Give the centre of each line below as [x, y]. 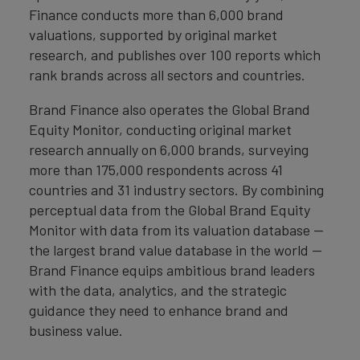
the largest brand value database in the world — [176, 250]
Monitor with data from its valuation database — [176, 229]
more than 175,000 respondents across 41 [156, 169]
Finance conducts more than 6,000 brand [156, 14]
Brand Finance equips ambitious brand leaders [172, 270]
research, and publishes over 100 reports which [175, 54]
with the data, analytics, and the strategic [158, 290]
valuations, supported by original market [153, 34]
